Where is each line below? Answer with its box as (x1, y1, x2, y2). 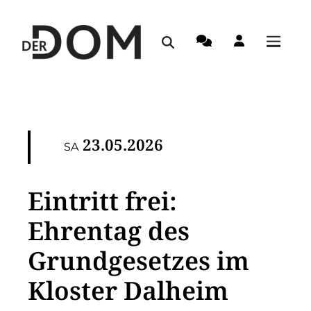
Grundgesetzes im (28, 244, 249, 278)
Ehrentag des (28, 214, 190, 248)
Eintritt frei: (28, 184, 177, 218)
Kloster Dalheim (28, 274, 228, 308)
